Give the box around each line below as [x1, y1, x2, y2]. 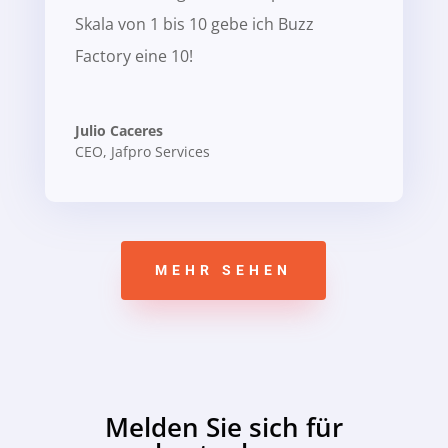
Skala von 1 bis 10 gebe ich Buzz [74, 12, 314, 35]
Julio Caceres [74, 120, 163, 140]
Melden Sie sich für [104, 408, 343, 445]
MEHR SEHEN [155, 261, 293, 278]
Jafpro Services [110, 141, 210, 161]
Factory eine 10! [74, 44, 193, 67]
